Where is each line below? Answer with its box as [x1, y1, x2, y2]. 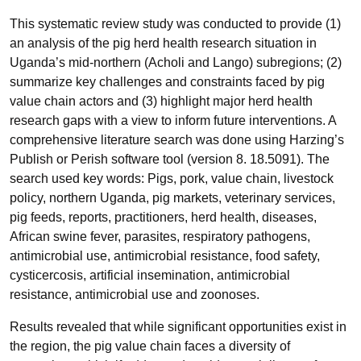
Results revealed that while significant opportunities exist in [10, 320, 346, 334]
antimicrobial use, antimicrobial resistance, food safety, [10, 249, 320, 263]
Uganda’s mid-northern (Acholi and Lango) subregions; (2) [10, 56, 342, 69]
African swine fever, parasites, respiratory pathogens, [10, 230, 310, 243]
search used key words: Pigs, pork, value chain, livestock [10, 172, 334, 185]
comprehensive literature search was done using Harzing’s [10, 133, 344, 147]
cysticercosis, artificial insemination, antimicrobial [10, 268, 290, 282]
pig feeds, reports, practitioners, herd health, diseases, [10, 210, 317, 224]
